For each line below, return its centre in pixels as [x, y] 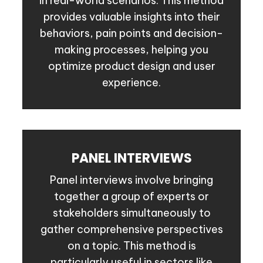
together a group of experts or [131, 197]
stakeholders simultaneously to [131, 213]
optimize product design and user [131, 66]
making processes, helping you [131, 50]
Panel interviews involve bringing [131, 180]
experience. [131, 83]
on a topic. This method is [131, 246]
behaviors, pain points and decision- [131, 33]
